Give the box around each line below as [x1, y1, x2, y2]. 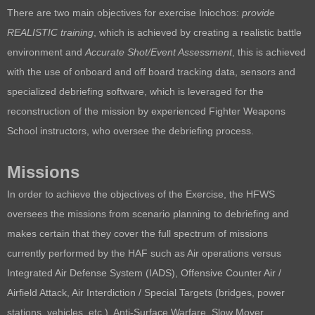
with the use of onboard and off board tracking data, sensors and [7, 66, 295, 78]
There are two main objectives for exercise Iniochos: [7, 7, 242, 19]
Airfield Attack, [7, 287, 72, 299]
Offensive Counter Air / [181, 267, 281, 279]
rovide [247, 7, 275, 19]
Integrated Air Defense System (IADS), [7, 267, 181, 279]
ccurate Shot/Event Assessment [91, 46, 232, 58]
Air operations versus [187, 247, 281, 259]
